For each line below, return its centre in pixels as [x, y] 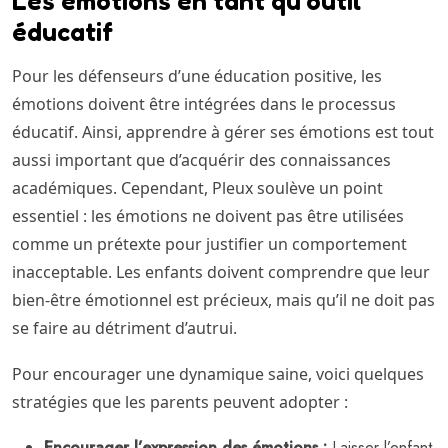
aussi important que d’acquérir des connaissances [201, 159]
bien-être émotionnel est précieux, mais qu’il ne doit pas [223, 299]
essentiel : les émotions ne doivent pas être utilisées [208, 215]
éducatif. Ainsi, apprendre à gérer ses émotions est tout [223, 131]
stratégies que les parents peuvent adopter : [180, 401]
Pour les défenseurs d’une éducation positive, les [197, 75]
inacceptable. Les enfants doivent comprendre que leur [221, 271]
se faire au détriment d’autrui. [124, 327]
